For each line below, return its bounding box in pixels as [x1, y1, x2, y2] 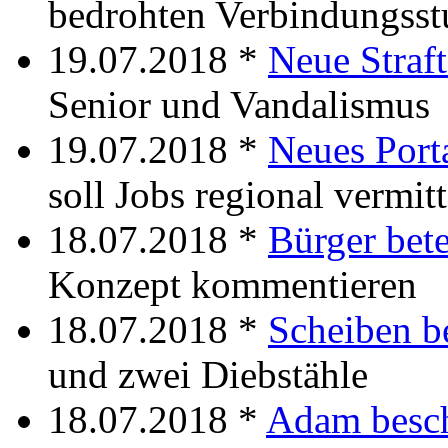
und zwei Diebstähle [48, 352, 368, 396]
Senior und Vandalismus [48, 82, 430, 126]
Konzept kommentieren [48, 262, 417, 306]
